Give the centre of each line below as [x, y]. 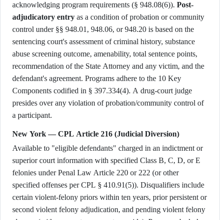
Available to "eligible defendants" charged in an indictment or [108, 148]
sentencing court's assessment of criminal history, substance [104, 41]
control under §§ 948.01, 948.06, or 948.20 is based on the [103, 29]
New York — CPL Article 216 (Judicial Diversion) [96, 134]
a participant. [32, 115]
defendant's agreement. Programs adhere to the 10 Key [97, 78]
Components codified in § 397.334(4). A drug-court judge [102, 91]
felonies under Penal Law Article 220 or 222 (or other [96, 173]
